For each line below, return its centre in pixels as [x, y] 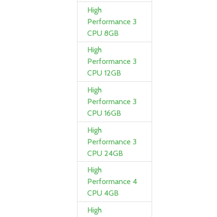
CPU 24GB [105, 153]
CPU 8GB [103, 33]
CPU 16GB [104, 113]
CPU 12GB [104, 73]
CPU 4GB [103, 193]
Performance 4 [112, 182]
